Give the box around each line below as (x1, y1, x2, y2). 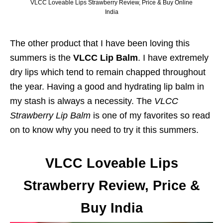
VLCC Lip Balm (73, 52, 138, 63)
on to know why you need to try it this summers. (10, 124, 199, 135)
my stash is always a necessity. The (10, 96, 154, 106)
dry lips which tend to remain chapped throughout (10, 67, 206, 77)
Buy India (80, 200, 143, 216)
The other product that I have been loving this (10, 38, 190, 48)
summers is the (10, 52, 73, 63)
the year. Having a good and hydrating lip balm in (10, 81, 204, 92)
